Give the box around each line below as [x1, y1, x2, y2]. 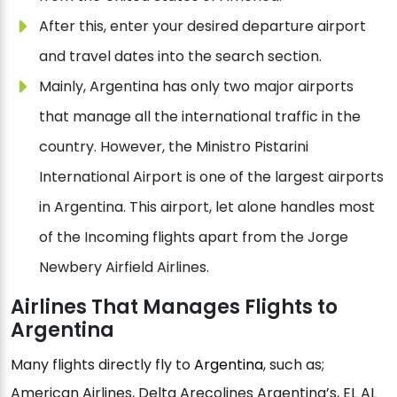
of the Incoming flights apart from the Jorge [39, 226, 348, 247]
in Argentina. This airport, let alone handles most [39, 196, 375, 217]
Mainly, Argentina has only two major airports [39, 75, 354, 97]
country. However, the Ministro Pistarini [39, 136, 308, 157]
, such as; [263, 354, 324, 375]
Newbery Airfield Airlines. [39, 256, 209, 277]
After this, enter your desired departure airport [39, 15, 366, 36]
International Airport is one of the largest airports [39, 166, 384, 187]
